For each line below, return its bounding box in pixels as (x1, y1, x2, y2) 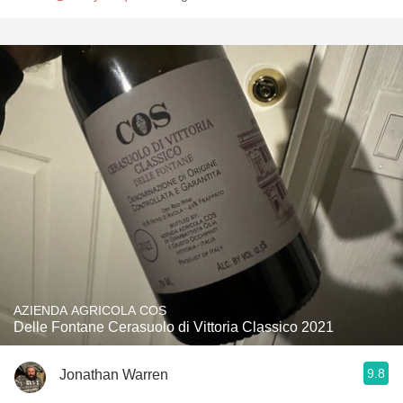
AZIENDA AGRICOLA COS (13, 303, 166, 318)
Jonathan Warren (59, 366, 168, 382)
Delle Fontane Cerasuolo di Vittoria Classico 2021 (13, 319, 334, 335)
